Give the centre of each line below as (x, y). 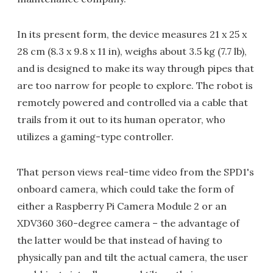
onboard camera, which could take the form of (126, 189)
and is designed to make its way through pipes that (136, 68)
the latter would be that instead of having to (120, 240)
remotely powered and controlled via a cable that (133, 102)
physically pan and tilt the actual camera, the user (133, 257)
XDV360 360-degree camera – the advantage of (128, 223)
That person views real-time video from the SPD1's (136, 172)
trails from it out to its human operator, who (121, 119)
